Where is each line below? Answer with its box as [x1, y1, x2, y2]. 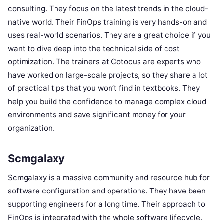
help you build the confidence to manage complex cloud [8, 96, 206, 106]
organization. [8, 123, 55, 133]
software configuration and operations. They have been [8, 186, 206, 196]
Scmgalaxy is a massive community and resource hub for [8, 173, 210, 183]
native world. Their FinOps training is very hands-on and [8, 17, 207, 27]
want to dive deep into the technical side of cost [8, 43, 180, 53]
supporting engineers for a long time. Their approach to [8, 199, 205, 209]
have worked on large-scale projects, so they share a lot [8, 70, 208, 80]
